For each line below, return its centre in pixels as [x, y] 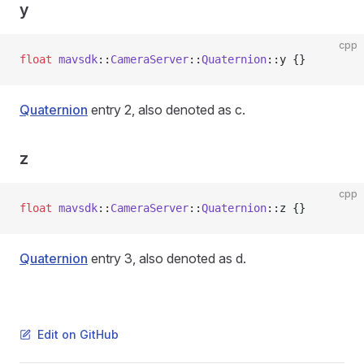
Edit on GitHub [78, 334]
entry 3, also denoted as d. [167, 258]
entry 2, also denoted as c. [167, 110]
